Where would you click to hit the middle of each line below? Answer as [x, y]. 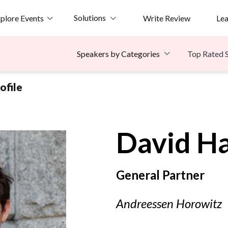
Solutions [90, 18]
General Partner [160, 175]
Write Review [166, 18]
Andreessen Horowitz [169, 204]
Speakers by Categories [118, 54]
